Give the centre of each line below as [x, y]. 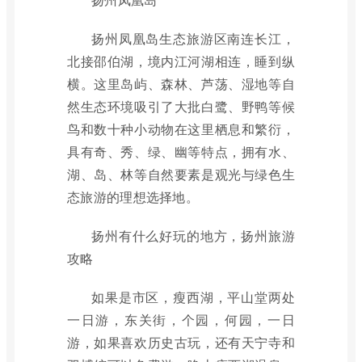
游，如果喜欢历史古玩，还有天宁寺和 [181, 342]
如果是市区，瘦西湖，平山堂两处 [193, 297]
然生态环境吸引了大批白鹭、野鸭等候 [181, 106]
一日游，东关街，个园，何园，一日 [181, 320]
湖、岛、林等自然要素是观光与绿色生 [181, 174]
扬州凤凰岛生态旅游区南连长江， [193, 38]
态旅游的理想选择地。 [133, 197]
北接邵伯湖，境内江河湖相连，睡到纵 [181, 61]
